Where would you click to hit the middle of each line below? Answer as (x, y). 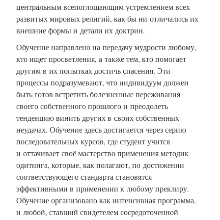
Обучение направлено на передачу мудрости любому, (106, 47)
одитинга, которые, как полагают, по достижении (100, 165)
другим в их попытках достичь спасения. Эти (93, 70)
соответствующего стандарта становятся (84, 176)
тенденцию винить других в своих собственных (98, 117)
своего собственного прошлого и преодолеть (92, 106)
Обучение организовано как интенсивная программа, (106, 200)
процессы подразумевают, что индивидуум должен (102, 82)
